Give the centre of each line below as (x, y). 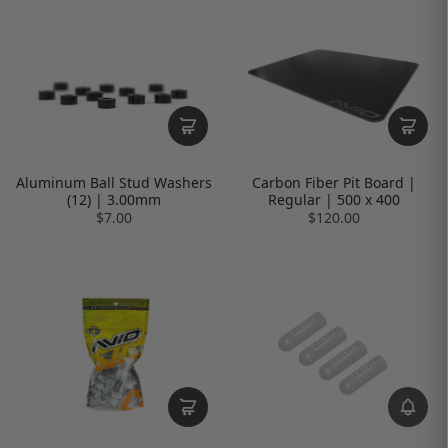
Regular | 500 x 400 (334, 200)
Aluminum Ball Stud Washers (114, 183)
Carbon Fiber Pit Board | (334, 183)
